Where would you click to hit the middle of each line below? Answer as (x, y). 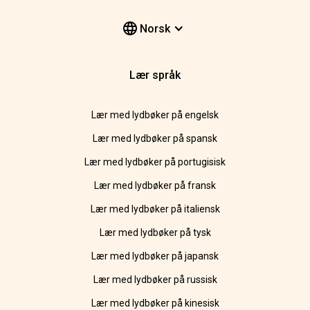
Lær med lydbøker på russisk (155, 280)
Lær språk (155, 75)
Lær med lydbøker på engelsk (155, 115)
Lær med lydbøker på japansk (155, 256)
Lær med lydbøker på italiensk (155, 209)
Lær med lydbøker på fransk (155, 186)
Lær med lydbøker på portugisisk (155, 162)
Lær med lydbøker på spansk (155, 139)
